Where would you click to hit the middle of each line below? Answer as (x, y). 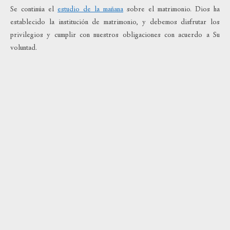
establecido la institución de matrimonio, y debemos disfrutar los (115, 22)
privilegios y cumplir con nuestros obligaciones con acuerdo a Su (115, 35)
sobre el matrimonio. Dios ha (171, 9)
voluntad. (24, 48)
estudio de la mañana (90, 9)
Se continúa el (34, 9)
